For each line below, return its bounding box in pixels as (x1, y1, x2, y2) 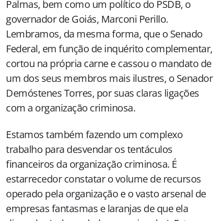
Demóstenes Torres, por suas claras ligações (6, 86, 199, 100)
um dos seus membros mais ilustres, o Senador (6, 72, 213, 85)
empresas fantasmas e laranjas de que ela (6, 202, 188, 215)
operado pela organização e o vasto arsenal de (6, 187, 206, 200)
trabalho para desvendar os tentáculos (6, 143, 173, 156)
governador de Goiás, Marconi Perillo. (6, 12, 168, 26)
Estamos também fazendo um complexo (6, 128, 183, 141)
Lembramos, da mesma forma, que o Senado (6, 27, 203, 40)
